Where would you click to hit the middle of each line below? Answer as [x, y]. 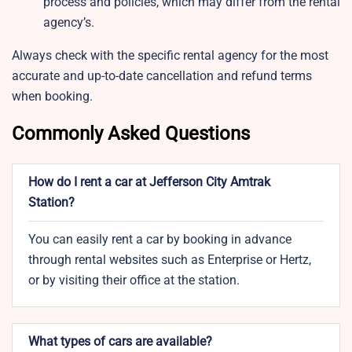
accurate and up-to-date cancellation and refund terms [162, 76]
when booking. [52, 97]
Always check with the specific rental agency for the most [170, 56]
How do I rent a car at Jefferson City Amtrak [149, 182]
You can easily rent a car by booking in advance [160, 240]
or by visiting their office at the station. [136, 280]
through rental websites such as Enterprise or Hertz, [170, 260]
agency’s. [69, 23]
